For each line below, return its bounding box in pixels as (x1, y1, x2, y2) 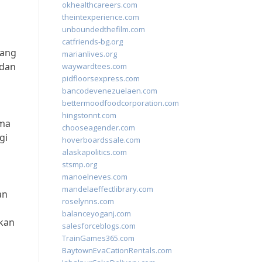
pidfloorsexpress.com (62, 73, 140, 84)
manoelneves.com (62, 171, 127, 182)
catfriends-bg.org (62, 36, 123, 47)
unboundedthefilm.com (62, 24, 145, 35)
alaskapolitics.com (62, 147, 127, 157)
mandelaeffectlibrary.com (62, 184, 153, 194)
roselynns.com (62, 196, 114, 206)
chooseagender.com (62, 122, 135, 133)
